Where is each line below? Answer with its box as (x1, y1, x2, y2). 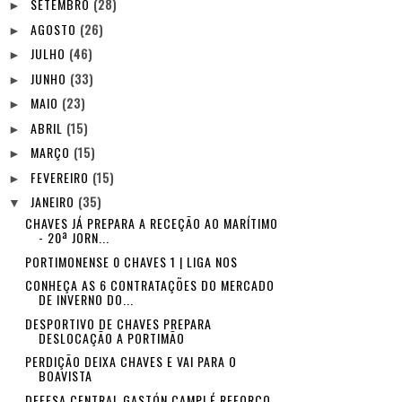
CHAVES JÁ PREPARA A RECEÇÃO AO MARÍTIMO (24, 214, 278, 232)
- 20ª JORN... (38, 228, 109, 247)
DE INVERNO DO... (38, 290, 134, 309)
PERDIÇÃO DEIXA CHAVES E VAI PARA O (24, 352, 237, 371)
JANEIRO (31, 192, 79, 211)
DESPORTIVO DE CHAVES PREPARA (24, 313, 212, 333)
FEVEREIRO (31, 167, 93, 187)
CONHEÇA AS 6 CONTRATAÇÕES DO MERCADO (24, 275, 275, 294)
